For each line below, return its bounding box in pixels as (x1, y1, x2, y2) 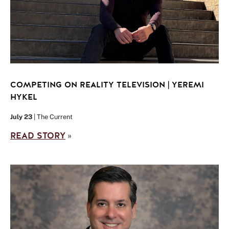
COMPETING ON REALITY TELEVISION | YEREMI (10, 79, 204, 90)
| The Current (32, 112, 73, 121)
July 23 (10, 112, 32, 121)
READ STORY (10, 130, 65, 142)
